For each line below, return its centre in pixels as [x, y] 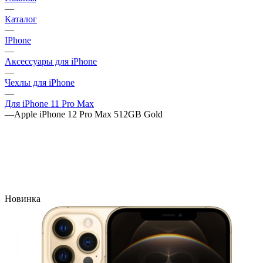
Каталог [21, 19]
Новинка [23, 198]
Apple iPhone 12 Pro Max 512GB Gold [88, 114]
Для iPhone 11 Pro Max [49, 103]
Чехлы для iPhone [40, 82]
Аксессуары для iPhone [51, 61]
